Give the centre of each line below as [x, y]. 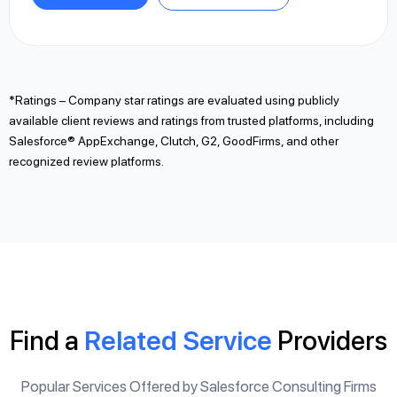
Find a [47, 341]
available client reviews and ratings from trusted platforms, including [191, 121]
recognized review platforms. [86, 162]
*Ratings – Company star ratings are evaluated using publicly [174, 101]
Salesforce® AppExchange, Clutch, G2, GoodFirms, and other [174, 141]
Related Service [181, 341]
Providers [332, 341]
